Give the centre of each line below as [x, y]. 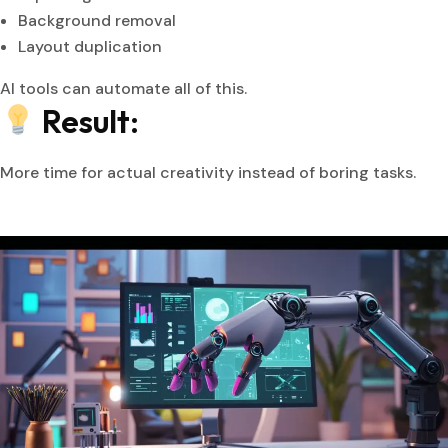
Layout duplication [90, 46]
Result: [88, 120]
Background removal [97, 20]
